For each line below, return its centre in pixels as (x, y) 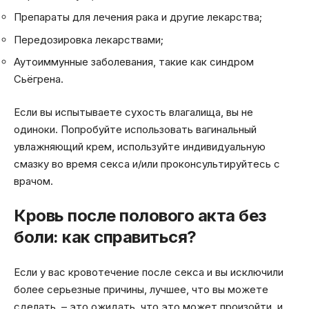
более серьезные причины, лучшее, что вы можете (141, 289)
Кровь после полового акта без (140, 216)
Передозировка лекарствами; (89, 39)
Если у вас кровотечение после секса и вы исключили (149, 272)
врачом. (33, 181)
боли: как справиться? (105, 237)
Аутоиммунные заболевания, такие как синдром (134, 62)
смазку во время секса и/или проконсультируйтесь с (147, 163)
